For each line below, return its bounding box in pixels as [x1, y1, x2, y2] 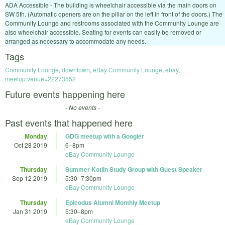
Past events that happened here [5, 116, 133, 130]
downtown [62, 65, 90, 74]
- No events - [65, 103, 100, 112]
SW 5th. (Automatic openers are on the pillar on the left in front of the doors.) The [5, 10, 222, 19]
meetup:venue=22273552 [5, 74, 76, 83]
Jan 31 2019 [13, 207, 47, 216]
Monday [25, 132, 47, 141]
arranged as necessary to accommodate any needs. [5, 37, 146, 46]
